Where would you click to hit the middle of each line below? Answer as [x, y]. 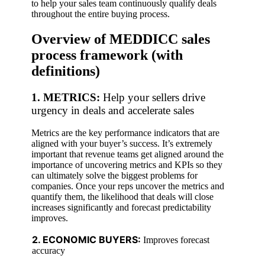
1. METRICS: [67, 97]
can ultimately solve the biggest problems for [114, 176]
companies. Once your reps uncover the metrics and [128, 186]
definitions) [66, 71]
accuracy [49, 251]
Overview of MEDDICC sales [121, 39]
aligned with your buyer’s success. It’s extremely [122, 144]
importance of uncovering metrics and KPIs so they [127, 165]
